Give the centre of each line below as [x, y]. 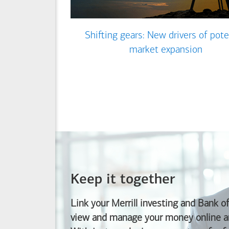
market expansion [166, 50]
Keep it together [123, 180]
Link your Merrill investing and [134, 204]
